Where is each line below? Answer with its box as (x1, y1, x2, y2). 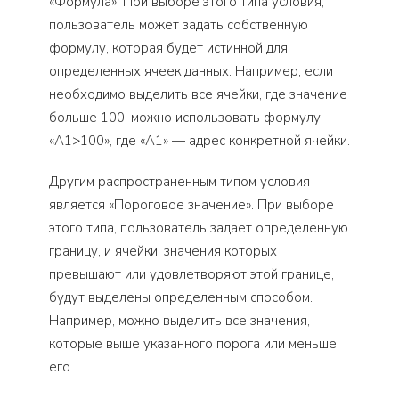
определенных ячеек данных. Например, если (49, 62, 333, 81)
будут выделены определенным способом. (49, 289, 313, 307)
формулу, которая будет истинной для (49, 39, 288, 58)
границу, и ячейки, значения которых (49, 242, 277, 261)
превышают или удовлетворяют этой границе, (49, 265, 334, 284)
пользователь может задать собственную (49, 16, 308, 35)
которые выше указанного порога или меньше (49, 335, 337, 354)
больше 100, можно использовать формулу (49, 109, 321, 127)
